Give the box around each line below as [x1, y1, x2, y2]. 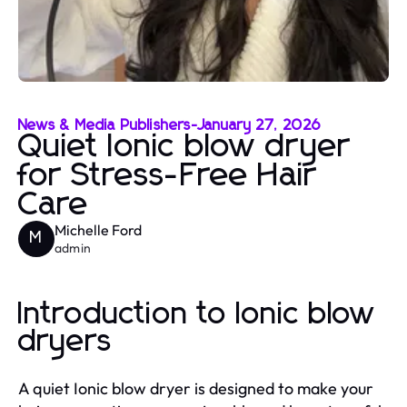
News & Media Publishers [18, 118, 192, 133]
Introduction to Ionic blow [18, 299, 375, 330]
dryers [18, 326, 113, 357]
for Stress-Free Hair [18, 160, 317, 193]
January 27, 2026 [197, 118, 322, 133]
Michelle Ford [55, 221, 142, 239]
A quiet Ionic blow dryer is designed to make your [18, 378, 373, 399]
